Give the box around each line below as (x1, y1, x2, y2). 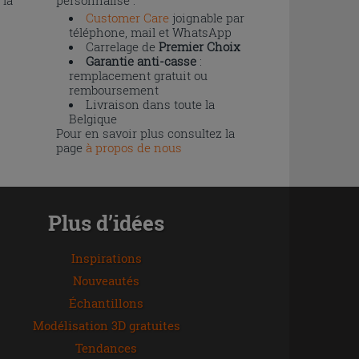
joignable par (168, 10, 244, 26)
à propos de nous (85, 139, 182, 155)
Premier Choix (158, 38, 240, 54)
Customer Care (85, 10, 169, 26)
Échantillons (69, 295, 144, 311)
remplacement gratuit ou (68, 67, 208, 83)
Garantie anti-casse (85, 53, 196, 69)
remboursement (68, 82, 159, 98)
